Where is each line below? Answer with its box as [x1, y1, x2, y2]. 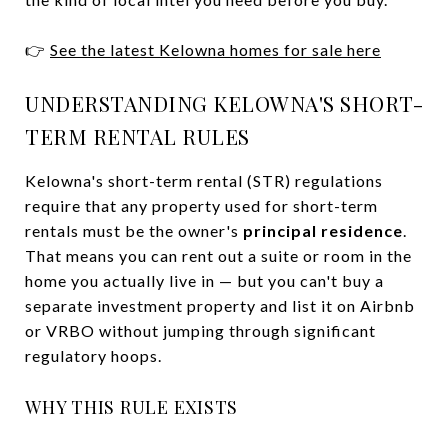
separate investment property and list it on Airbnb [25, 295, 415, 315]
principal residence [243, 220, 403, 240]
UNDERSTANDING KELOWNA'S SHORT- [25, 88, 423, 117]
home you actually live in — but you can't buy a [25, 270, 384, 290]
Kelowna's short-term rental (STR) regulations [25, 170, 383, 190]
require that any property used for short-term [25, 195, 378, 215]
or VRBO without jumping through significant [25, 320, 376, 340]
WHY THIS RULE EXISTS [25, 394, 238, 419]
